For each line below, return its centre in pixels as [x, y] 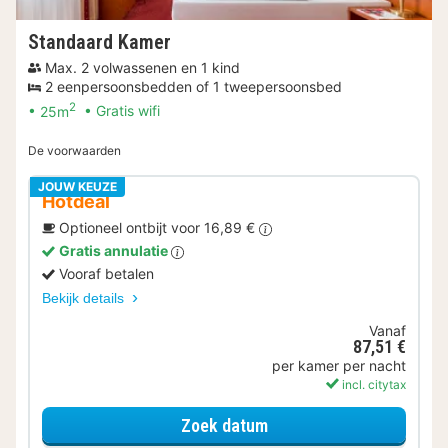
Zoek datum [224, 425]
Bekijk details [85, 298]
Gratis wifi [128, 111]
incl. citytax [372, 385]
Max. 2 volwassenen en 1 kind [142, 67]
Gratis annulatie [115, 251]
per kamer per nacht [339, 366]
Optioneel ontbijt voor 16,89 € [159, 228]
